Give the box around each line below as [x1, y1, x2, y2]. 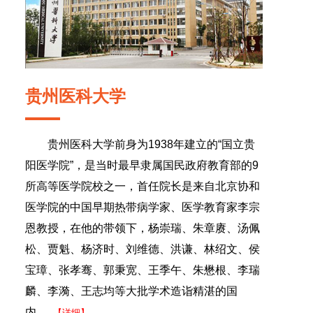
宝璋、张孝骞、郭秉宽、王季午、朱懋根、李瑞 [25, 264, 260, 276]
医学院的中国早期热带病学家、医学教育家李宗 [25, 201, 260, 213]
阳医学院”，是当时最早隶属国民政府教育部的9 [25, 159, 259, 171]
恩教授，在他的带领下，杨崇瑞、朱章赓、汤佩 [25, 222, 260, 234]
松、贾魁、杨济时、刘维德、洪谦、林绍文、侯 [25, 243, 260, 255]
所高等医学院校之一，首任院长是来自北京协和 [25, 180, 260, 192]
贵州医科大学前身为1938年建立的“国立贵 [48, 138, 255, 150]
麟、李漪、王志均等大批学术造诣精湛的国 [25, 285, 238, 297]
